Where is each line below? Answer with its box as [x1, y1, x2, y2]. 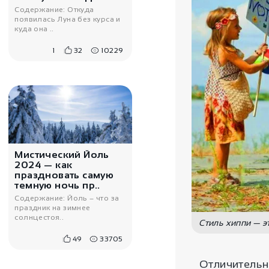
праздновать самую [14, 170, 114, 181]
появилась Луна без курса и [14, 15, 121, 24]
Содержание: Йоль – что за [14, 194, 119, 203]
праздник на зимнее [14, 204, 91, 213]
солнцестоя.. [14, 213, 64, 222]
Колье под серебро [17, 98, 112, 109]
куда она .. [14, 25, 54, 34]
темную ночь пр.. [14, 180, 100, 191]
